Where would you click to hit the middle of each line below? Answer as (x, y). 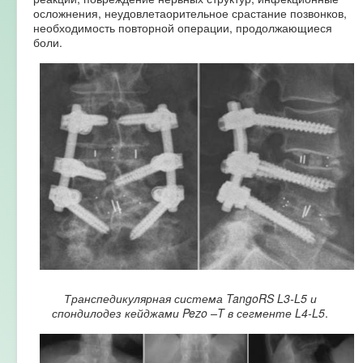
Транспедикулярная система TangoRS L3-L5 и (190, 298)
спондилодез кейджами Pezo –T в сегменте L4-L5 (189, 313)
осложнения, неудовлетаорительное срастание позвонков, (190, 13)
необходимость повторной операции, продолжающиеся (183, 27)
